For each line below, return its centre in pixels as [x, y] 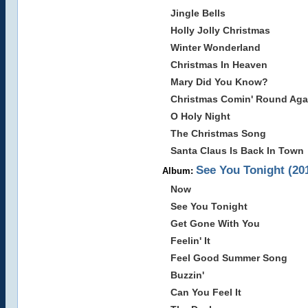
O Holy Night [200, 116]
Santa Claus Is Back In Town [237, 151]
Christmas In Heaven [219, 65]
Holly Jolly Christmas [220, 30]
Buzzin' [187, 275]
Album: [179, 171]
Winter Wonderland [215, 47]
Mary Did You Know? [219, 82]
